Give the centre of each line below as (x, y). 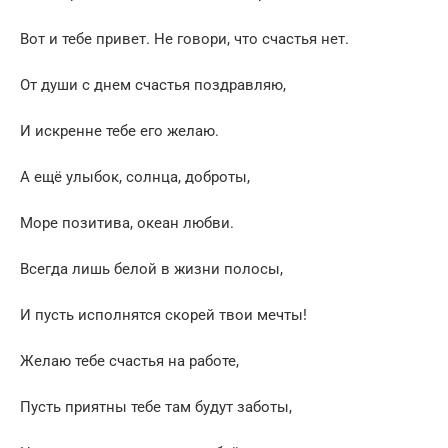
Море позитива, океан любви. (127, 222)
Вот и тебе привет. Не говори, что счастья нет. (184, 38)
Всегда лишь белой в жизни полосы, (151, 268)
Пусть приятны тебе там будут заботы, (156, 406)
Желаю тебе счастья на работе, (129, 360)
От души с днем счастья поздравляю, (153, 84)
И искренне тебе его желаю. (119, 130)
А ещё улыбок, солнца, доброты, (135, 176)
